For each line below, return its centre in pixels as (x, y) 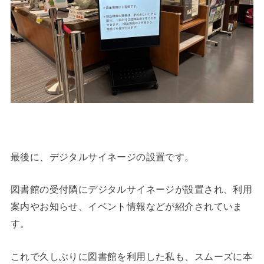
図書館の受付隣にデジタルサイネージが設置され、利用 (131, 189)
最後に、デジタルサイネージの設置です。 (102, 156)
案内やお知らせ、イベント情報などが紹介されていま (126, 207)
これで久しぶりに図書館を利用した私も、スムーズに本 (131, 256)
